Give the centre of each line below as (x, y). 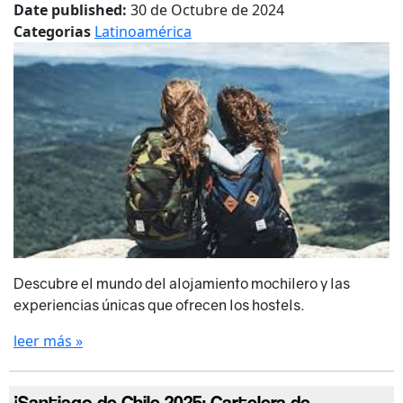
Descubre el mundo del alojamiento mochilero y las (182, 284)
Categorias (54, 32)
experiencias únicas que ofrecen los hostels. (159, 305)
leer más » (48, 341)
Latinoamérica (143, 32)
